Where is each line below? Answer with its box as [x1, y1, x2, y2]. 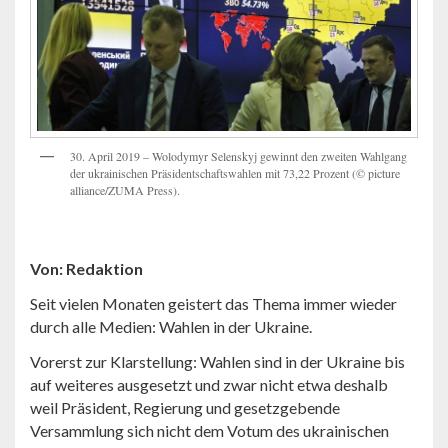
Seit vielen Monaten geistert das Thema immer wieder [30, 294, 397, 314]
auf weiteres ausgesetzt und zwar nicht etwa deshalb [30, 375, 388, 395]
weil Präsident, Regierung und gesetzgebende [30, 398, 340, 418]
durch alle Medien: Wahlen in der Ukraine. [30, 317, 312, 337]
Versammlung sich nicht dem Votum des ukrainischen [30, 421, 389, 441]
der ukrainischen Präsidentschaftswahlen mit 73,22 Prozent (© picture [70, 165, 400, 182]
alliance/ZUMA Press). [70, 182, 180, 199]
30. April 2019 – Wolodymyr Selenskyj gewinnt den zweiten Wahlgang [70, 148, 407, 165]
